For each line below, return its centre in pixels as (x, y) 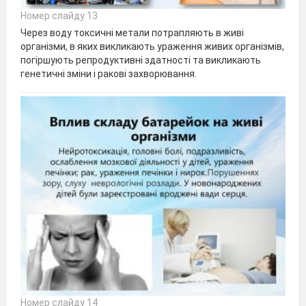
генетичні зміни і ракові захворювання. (109, 73)
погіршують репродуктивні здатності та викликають (141, 60)
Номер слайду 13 (59, 15)
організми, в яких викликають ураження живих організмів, (152, 46)
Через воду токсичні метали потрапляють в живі (132, 32)
